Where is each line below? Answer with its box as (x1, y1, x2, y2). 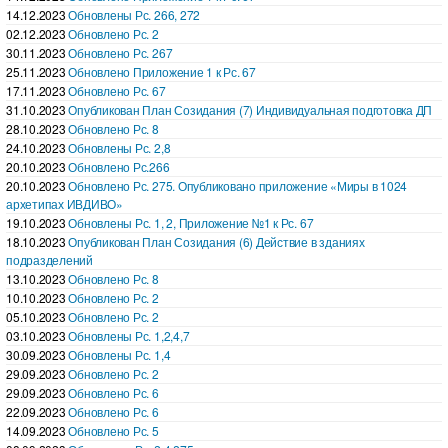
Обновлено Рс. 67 (68, 81, 166, 99)
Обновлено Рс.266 (68, 157, 170, 175)
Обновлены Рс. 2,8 (68, 138, 171, 156)
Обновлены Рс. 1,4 (68, 345, 171, 363)
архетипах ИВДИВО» (6, 194, 123, 212)
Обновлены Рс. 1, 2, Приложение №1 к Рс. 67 (68, 213, 314, 231)
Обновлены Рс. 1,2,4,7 (68, 326, 190, 344)
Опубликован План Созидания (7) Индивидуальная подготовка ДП (68, 100, 433, 118)
